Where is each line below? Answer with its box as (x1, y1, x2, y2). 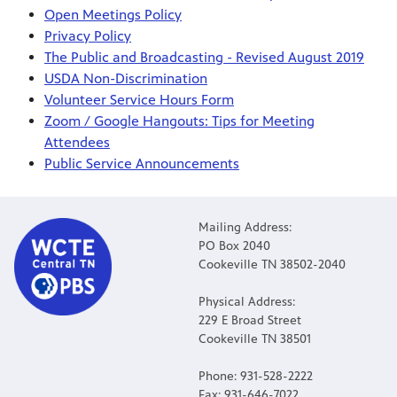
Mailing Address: (198, 220, 292, 236)
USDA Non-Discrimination (44, 69, 207, 87)
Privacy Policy (44, 27, 131, 44)
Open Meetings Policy (44, 5, 182, 23)
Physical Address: (198, 294, 295, 310)
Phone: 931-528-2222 (198, 369, 313, 385)
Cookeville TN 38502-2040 (198, 257, 346, 273)
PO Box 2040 (198, 238, 270, 254)
